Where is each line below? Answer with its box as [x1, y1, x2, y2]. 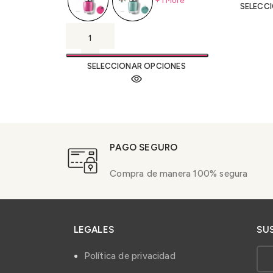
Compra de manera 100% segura [110, 168, 248, 179]
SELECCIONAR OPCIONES [87, 61, 186, 71]
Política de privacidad [83, 250, 175, 261]
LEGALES [73, 224, 114, 235]
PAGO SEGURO [110, 141, 178, 153]
